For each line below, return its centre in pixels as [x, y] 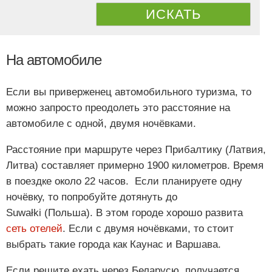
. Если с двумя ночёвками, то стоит [148, 228]
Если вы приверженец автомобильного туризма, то [129, 92]
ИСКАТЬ [173, 14]
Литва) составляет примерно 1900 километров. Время [135, 165]
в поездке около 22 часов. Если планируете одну [124, 181]
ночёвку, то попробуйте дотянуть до [92, 197]
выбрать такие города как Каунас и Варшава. [114, 244]
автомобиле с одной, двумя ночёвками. [101, 123]
